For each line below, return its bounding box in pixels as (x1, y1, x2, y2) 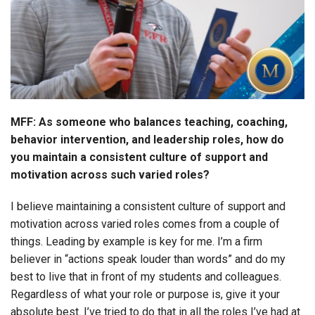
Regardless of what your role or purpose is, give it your (11, 288, 280, 302)
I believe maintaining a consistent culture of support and (11, 200, 285, 214)
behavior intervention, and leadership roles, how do (11, 133, 284, 147)
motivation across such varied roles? (11, 168, 210, 182)
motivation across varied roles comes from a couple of (11, 217, 280, 231)
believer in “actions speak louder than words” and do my (11, 252, 285, 266)
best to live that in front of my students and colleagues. (11, 270, 281, 284)
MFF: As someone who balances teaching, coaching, (11, 115, 288, 129)
